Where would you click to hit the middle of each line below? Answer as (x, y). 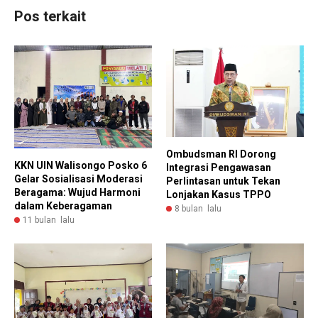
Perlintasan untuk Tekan (223, 181)
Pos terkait (50, 16)
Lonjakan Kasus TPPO (219, 195)
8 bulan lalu (198, 209)
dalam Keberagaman (63, 206)
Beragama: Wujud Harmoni (77, 193)
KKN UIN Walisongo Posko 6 (81, 166)
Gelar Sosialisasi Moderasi (78, 179)
